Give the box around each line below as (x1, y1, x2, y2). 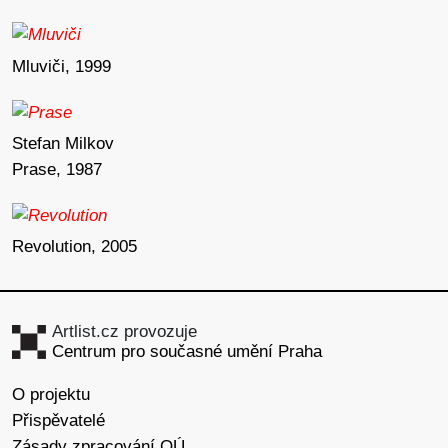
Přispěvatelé (12, 410, 105, 430)
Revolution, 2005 (12, 236, 137, 256)
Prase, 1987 (12, 159, 102, 179)
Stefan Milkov (12, 133, 114, 153)
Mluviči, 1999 (12, 56, 111, 76)
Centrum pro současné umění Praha (52, 342, 323, 362)
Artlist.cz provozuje (52, 322, 198, 342)
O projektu (12, 384, 90, 404)
